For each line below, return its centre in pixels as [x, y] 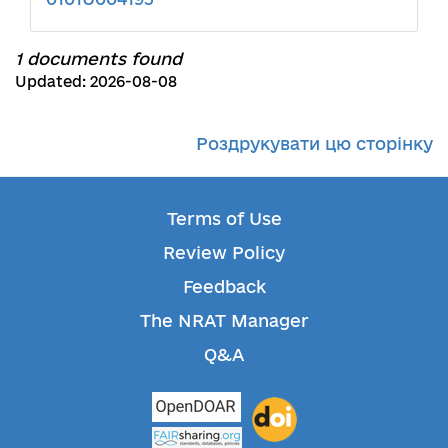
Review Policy [224, 252]
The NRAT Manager [224, 320]
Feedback [224, 286]
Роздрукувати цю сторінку [314, 143]
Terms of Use [224, 218]
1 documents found [98, 58]
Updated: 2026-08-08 [96, 81]
